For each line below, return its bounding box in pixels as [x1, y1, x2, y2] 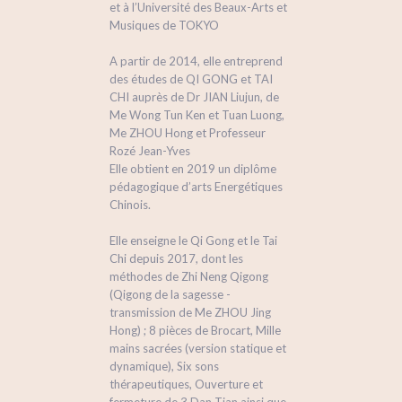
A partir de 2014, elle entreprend [109, 54, 284, 69]
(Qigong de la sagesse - [109, 287, 232, 302]
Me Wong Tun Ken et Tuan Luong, [109, 108, 285, 123]
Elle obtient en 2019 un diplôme [109, 162, 277, 177]
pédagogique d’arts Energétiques [109, 179, 284, 195]
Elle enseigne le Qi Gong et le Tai [109, 233, 278, 249]
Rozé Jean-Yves [109, 144, 191, 159]
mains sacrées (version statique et [109, 341, 287, 356]
